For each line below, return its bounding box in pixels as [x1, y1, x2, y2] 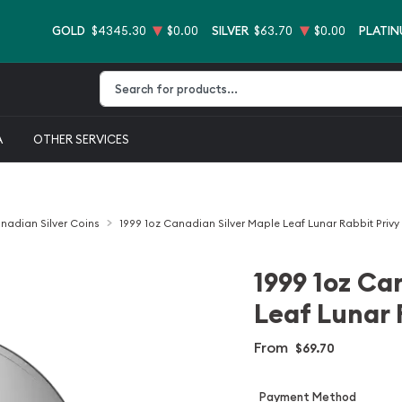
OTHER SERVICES [33, 131, 130, 146]
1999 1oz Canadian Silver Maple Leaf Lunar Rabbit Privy [118, 216, 399, 230]
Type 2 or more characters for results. [98, 109, 315, 124]
